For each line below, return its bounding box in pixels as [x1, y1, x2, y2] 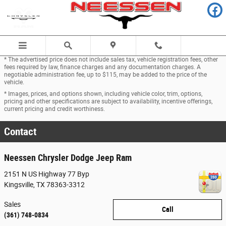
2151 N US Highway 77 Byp [4, 169, 89, 178]
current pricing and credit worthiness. [4, 105, 105, 112]
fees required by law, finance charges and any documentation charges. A [4, 64, 201, 71]
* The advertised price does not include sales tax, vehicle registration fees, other [4, 56, 218, 63]
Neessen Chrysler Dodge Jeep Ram [4, 153, 132, 163]
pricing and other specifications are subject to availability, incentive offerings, [4, 98, 212, 105]
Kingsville [4, 180, 33, 189]
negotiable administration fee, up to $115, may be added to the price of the [4, 71, 207, 78]
